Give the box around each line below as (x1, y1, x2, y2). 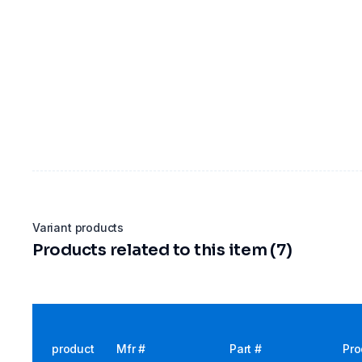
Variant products (32, 221, 124, 234)
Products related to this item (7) (32, 240, 293, 260)
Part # (229, 342, 262, 356)
